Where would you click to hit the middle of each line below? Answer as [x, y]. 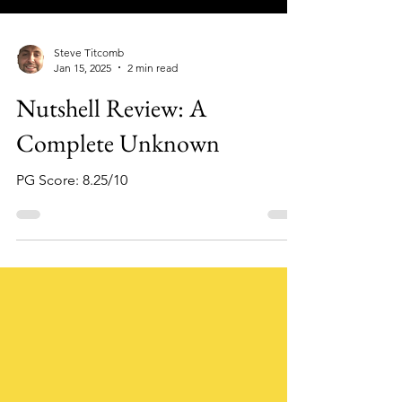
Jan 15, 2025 [83, 100]
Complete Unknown [118, 175]
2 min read [153, 100]
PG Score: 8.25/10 [72, 212]
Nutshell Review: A [111, 140]
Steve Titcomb [89, 84]
